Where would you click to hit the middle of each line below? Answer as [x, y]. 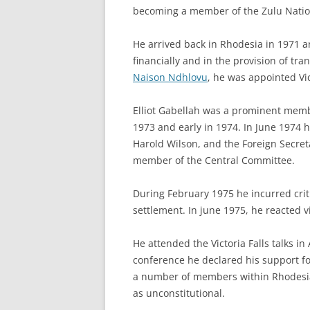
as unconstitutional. [179, 293]
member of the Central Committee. [214, 160]
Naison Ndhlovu [170, 77]
